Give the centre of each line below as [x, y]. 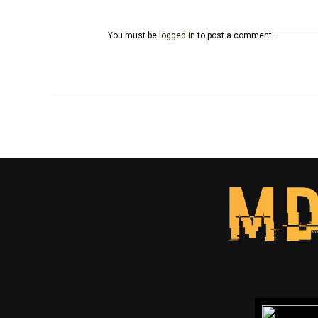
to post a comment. [235, 35]
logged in [177, 35]
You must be [133, 35]
